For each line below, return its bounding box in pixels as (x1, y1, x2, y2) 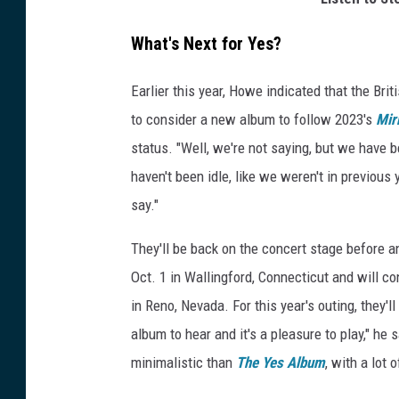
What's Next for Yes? (131, 33, 281, 54)
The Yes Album (236, 353, 325, 371)
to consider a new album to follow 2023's (131, 110, 376, 128)
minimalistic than (131, 353, 236, 371)
